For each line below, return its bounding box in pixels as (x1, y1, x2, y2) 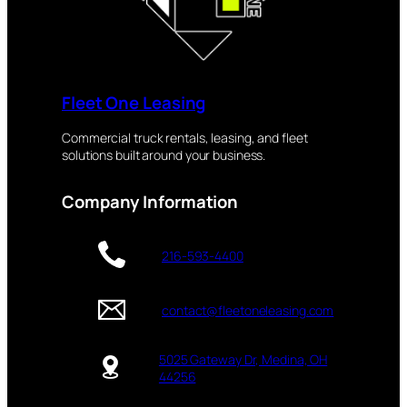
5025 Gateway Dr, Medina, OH (158, 351, 328, 369)
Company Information (62, 190, 239, 214)
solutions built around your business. (62, 145, 266, 164)
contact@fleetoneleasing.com (162, 302, 334, 320)
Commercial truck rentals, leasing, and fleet (62, 128, 308, 146)
